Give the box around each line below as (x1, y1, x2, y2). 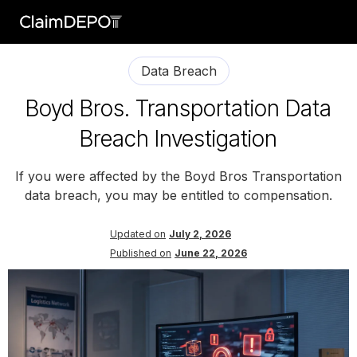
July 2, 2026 (169, 227, 231, 240)
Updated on (110, 227, 166, 240)
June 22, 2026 (175, 246, 247, 259)
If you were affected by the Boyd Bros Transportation (15, 167, 342, 184)
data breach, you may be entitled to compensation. (25, 186, 332, 203)
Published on (110, 246, 171, 259)
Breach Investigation (80, 124, 277, 152)
